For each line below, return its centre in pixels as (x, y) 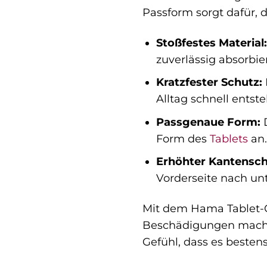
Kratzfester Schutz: (209, 82)
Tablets (229, 138)
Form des (183, 138)
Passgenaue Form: (208, 122)
